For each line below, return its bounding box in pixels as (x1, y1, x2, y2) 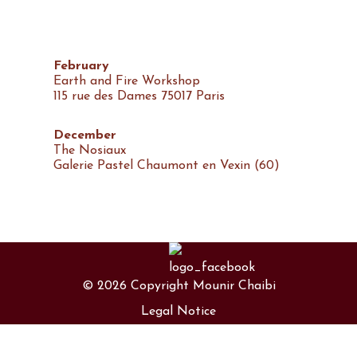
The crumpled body (53, 214, 165, 227)
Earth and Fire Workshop (53, 75, 200, 88)
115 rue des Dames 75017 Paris (53, 90, 225, 104)
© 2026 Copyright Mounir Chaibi (81, 280, 276, 293)
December (53, 129, 116, 143)
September (53, 198, 120, 212)
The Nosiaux (53, 144, 126, 158)
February (53, 60, 109, 73)
